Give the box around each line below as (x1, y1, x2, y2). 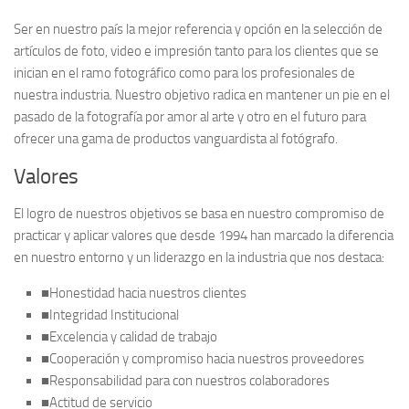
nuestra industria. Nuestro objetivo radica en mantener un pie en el (14, 86, 390, 103)
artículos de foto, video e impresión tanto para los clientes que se (14, 42, 379, 59)
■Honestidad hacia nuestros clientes (41, 284, 246, 301)
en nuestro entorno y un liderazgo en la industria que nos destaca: (14, 248, 384, 266)
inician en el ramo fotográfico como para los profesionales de (14, 64, 355, 81)
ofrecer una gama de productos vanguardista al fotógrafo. (14, 130, 338, 147)
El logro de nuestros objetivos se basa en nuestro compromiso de (14, 204, 384, 222)
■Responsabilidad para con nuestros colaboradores (41, 372, 330, 389)
